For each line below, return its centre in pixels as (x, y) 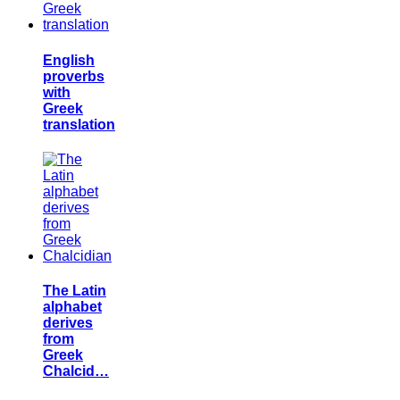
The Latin (75, 291)
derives (68, 323)
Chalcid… (76, 371)
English (69, 60)
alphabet (72, 307)
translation (79, 124)
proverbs (74, 76)
